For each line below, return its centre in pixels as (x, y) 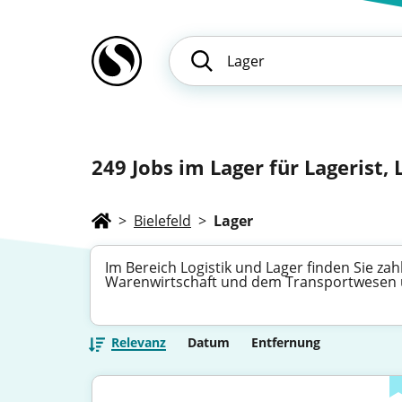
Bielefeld (162, 221)
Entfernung (286, 342)
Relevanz (139, 342)
